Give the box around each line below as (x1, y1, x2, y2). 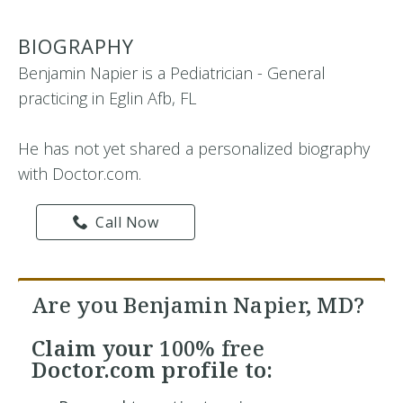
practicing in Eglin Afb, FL (18, 87, 196, 109)
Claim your (31, 333, 160, 363)
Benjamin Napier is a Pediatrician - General (18, 62, 326, 84)
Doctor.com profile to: (31, 354, 273, 384)
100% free (159, 333, 265, 363)
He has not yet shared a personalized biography (18, 138, 370, 159)
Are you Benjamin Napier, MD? (31, 290, 365, 319)
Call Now (95, 212, 159, 232)
